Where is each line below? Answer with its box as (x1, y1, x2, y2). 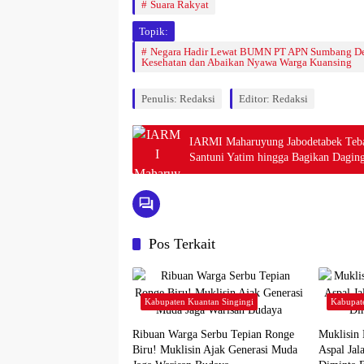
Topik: (139, 25, 168, 37)
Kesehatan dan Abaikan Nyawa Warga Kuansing (141, 56, 352, 68)
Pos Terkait (149, 236, 215, 252)
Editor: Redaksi (239, 93, 308, 105)
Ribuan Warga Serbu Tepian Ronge (132, 328, 294, 340)
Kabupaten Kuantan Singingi (145, 297, 253, 306)
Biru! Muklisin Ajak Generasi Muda (132, 344, 297, 356)
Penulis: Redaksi (141, 93, 215, 105)
